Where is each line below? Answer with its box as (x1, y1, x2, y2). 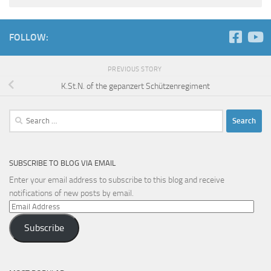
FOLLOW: (9, 31, 48, 43)
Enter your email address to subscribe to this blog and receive (9, 174, 224, 185)
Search (8, 109, 33, 120)
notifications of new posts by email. (9, 188, 134, 198)
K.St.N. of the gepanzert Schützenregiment (61, 80, 210, 91)
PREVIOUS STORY (107, 65, 164, 74)
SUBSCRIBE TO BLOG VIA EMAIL (9, 158, 116, 168)
